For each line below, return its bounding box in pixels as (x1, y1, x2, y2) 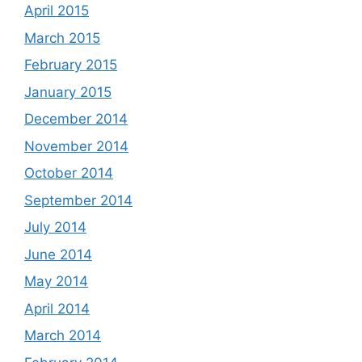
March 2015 (24, 29, 100, 46)
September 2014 (24, 192, 133, 208)
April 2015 (24, 2, 89, 19)
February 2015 (24, 57, 117, 73)
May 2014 (24, 273, 88, 289)
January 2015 (24, 83, 112, 100)
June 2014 (24, 246, 92, 263)
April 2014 (24, 300, 90, 317)
